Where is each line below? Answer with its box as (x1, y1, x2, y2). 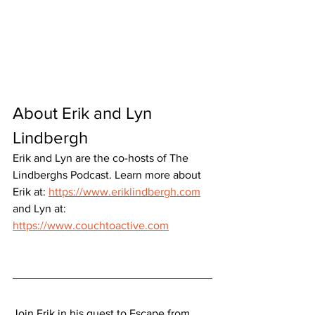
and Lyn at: (13, 202, 69, 214)
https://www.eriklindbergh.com (49, 185, 200, 198)
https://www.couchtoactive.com (13, 219, 169, 231)
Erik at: (13, 185, 49, 198)
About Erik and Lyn (13, 103, 156, 122)
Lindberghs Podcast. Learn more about (13, 168, 204, 181)
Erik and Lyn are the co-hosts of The (13, 151, 191, 164)
